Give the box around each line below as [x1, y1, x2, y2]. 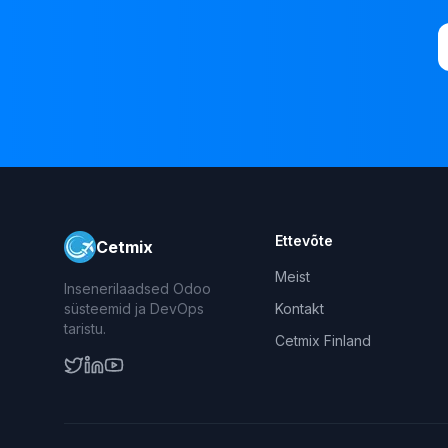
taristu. [64, 320, 106, 337]
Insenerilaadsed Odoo [64, 280, 211, 297]
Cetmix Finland [274, 332, 371, 349]
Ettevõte [274, 232, 333, 249]
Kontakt [274, 300, 324, 317]
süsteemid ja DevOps [64, 300, 204, 317]
